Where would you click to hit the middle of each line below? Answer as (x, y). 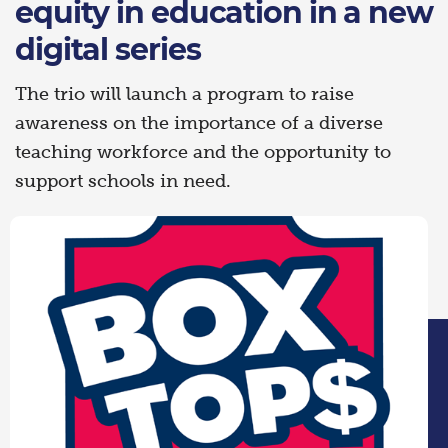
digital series (108, 49)
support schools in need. (123, 181)
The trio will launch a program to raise (184, 94)
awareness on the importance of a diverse (199, 123)
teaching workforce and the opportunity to (203, 152)
